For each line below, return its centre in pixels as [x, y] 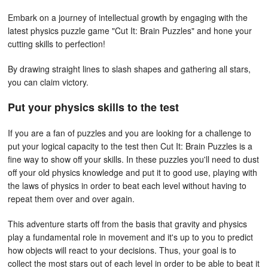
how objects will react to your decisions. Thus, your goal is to [122, 250]
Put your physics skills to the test [93, 107]
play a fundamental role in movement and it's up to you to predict [130, 237]
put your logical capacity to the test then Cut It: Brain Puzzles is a [130, 146]
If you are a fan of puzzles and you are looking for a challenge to [130, 133]
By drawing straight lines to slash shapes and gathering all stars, [129, 69]
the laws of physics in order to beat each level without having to [127, 185]
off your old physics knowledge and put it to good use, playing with [133, 172]
